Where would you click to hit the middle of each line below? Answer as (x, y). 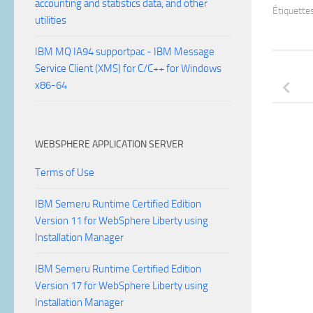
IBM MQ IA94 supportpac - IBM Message (125, 52)
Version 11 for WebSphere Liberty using (122, 221)
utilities (51, 20)
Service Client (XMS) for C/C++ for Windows (128, 68)
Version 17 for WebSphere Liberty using (122, 286)
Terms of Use (65, 173)
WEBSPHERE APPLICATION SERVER (109, 144)
